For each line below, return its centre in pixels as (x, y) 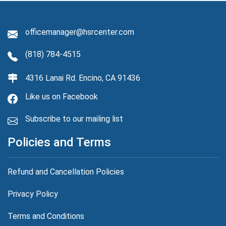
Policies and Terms (59, 142)
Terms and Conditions (46, 216)
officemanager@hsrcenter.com (80, 32)
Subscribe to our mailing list (74, 119)
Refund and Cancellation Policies (66, 172)
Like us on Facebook (62, 96)
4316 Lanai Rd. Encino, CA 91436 (83, 78)
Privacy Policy (33, 194)
